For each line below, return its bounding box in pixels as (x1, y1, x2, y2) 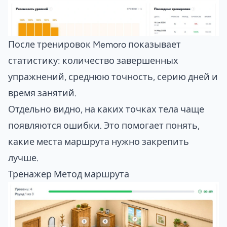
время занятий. (8, 88, 77, 98)
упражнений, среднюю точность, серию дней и (8, 72, 218, 82)
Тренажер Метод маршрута (8, 169, 129, 179)
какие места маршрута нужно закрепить (8, 137, 189, 146)
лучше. (8, 153, 39, 163)
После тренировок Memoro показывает (8, 40, 181, 49)
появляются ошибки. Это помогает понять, (8, 121, 200, 130)
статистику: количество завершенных (8, 56, 178, 65)
